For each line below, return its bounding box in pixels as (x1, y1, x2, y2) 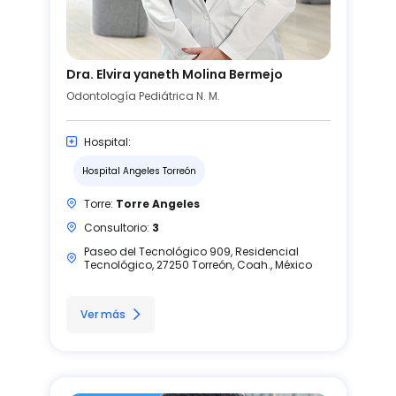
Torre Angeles (115, 195, 200, 211)
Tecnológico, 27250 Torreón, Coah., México (83, 256, 312, 272)
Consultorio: (83, 219, 152, 235)
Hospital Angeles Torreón (81, 164, 196, 178)
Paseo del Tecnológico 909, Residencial (83, 243, 299, 259)
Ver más (80, 306, 126, 322)
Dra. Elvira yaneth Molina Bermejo (65, 65, 283, 83)
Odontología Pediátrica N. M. (65, 88, 220, 103)
